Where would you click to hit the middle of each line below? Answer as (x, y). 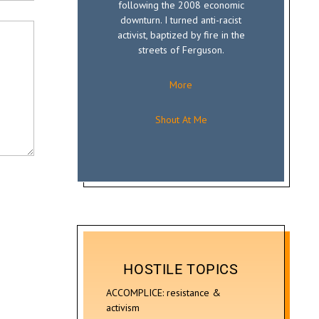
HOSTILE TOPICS (181, 269)
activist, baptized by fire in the (181, 35)
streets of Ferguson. (181, 50)
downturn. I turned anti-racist (181, 20)
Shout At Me (181, 120)
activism (123, 308)
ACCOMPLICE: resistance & (163, 293)
